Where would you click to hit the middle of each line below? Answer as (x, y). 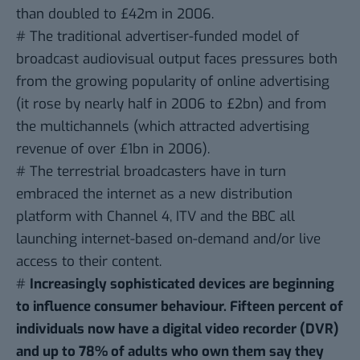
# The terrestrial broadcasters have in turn (151, 172)
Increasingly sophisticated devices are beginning (182, 284)
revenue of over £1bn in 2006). (113, 149)
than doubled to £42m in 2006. (115, 14)
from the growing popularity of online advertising (173, 82)
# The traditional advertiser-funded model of (157, 37)
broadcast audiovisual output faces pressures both (177, 59)
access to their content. (89, 262)
